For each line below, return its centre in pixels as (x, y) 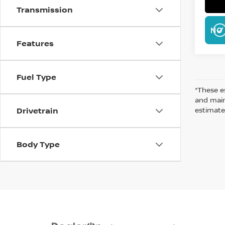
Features (35, 43)
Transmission (45, 10)
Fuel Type (36, 77)
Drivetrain (37, 110)
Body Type (38, 144)
